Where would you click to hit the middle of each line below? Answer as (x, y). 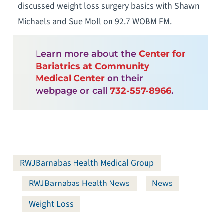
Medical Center (70, 78)
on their (124, 78)
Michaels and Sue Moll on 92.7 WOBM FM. (94, 21)
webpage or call (73, 91)
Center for (162, 54)
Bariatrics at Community (92, 66)
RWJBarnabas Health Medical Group (87, 163)
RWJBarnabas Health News (79, 184)
